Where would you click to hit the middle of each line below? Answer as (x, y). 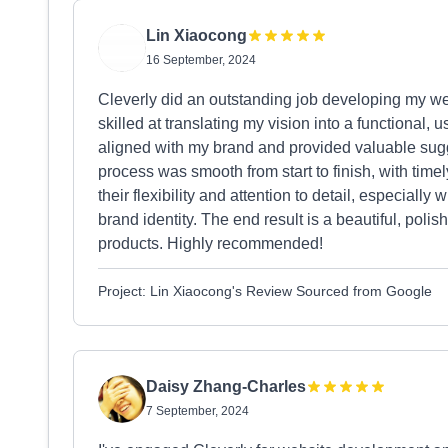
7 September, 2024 (197, 411)
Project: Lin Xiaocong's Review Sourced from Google (265, 291)
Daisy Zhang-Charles (226, 386)
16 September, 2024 (201, 60)
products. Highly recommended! (210, 243)
